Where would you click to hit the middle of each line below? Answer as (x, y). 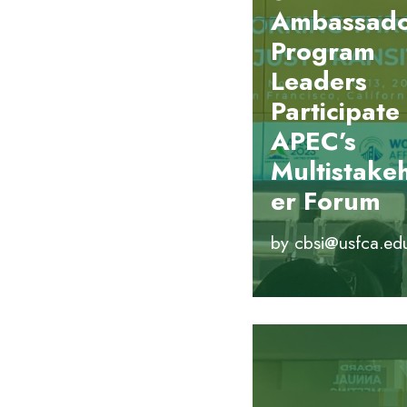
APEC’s (313, 142)
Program (323, 52)
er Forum (325, 202)
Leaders (318, 82)
